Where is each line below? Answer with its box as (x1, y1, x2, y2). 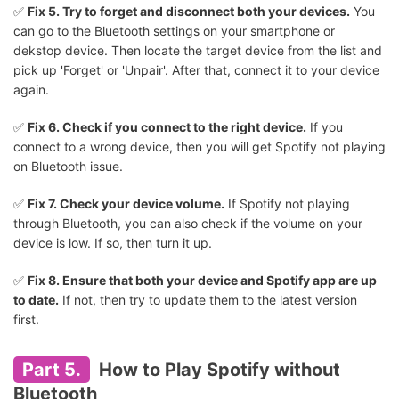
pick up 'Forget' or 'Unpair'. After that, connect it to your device (13, 62, 379, 78)
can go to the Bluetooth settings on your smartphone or (13, 23, 335, 39)
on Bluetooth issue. (13, 159, 123, 175)
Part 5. (22, 359, 81, 381)
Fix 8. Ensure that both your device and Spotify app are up (28, 273, 377, 289)
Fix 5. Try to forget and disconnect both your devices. (28, 4, 350, 20)
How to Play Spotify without (94, 359, 340, 381)
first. (13, 312, 39, 328)
